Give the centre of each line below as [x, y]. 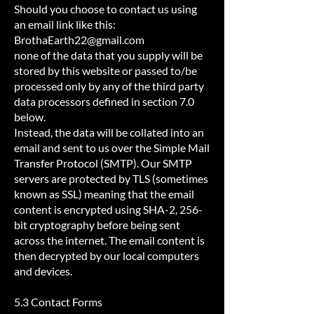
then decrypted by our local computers [107, 255]
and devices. [43, 271]
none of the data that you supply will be [108, 55]
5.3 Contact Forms [59, 302]
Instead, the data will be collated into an [109, 132]
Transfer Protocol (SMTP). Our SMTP [103, 163]
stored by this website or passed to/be [105, 70]
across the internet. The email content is [109, 240]
